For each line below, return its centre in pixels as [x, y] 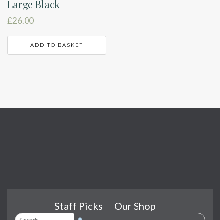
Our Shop [135, 206]
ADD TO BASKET [56, 45]
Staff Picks [79, 206]
